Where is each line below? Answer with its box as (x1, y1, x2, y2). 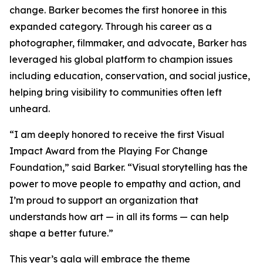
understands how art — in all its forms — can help (9, 211, 229, 222)
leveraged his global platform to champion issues (9, 53, 232, 65)
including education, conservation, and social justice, (9, 70, 250, 82)
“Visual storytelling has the (127, 161, 248, 173)
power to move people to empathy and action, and (9, 178, 241, 190)
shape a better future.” (9, 227, 113, 239)
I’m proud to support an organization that (9, 194, 198, 206)
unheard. (9, 103, 50, 114)
